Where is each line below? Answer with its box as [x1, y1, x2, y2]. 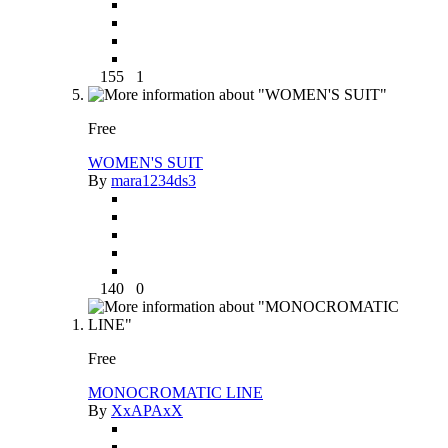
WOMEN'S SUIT [88, 153, 203, 171]
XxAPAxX [111, 401, 183, 419]
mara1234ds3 [111, 171, 196, 189]
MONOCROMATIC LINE [88, 383, 263, 401]
